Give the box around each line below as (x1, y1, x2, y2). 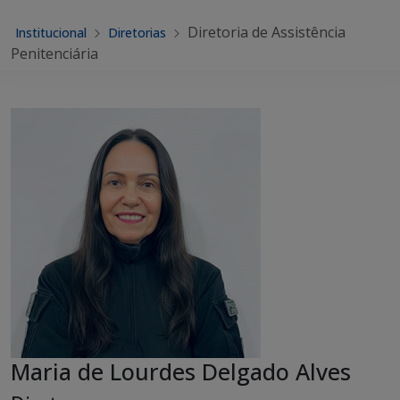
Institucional (15, 24, 87, 41)
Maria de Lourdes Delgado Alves (11, 356, 351, 387)
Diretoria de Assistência (187, 22, 346, 42)
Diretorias (108, 24, 166, 41)
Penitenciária (11, 44, 98, 63)
